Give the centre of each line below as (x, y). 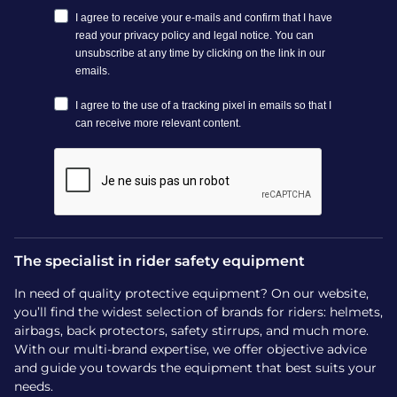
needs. (34, 386)
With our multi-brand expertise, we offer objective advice (191, 349)
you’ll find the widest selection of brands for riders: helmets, (198, 312)
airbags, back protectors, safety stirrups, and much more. (191, 331)
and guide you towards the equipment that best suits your (195, 368)
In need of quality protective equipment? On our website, (191, 293)
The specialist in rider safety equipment (160, 261)
